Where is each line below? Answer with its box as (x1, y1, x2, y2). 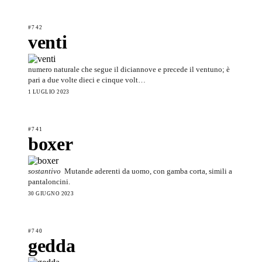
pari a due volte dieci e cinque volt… (28, 75, 146, 84)
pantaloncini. (28, 177, 70, 186)
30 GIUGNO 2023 (28, 190, 74, 196)
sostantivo (28, 166, 61, 175)
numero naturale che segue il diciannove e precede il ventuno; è (28, 64, 230, 74)
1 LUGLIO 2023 (28, 88, 70, 95)
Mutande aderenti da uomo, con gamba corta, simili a (64, 166, 232, 175)
